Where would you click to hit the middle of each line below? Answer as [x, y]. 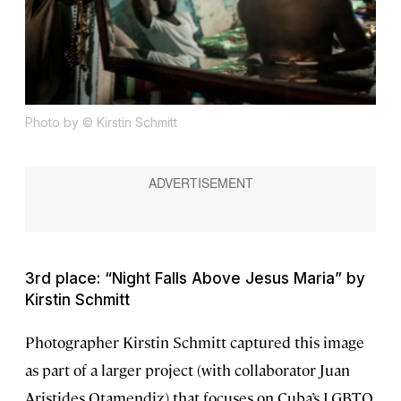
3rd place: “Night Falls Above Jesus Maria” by [195, 278]
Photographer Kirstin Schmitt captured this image [195, 341]
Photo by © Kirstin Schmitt [101, 123]
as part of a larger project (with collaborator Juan [188, 369]
